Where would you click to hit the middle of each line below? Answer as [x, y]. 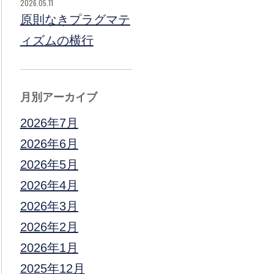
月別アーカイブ [58, 97]
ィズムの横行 [57, 40]
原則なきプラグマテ [75, 20]
